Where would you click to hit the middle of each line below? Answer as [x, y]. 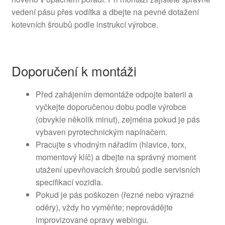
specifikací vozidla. [69, 182]
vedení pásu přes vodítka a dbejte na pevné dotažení [105, 12]
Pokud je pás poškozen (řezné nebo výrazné [115, 195]
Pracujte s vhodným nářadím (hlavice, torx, [111, 145]
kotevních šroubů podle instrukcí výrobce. [85, 25]
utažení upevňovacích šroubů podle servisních [118, 170]
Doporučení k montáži [74, 71]
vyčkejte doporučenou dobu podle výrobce [111, 107]
